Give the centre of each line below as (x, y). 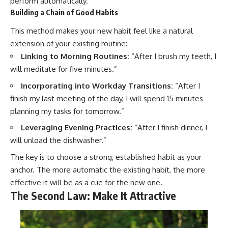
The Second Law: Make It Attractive (93, 195)
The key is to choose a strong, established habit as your (106, 157)
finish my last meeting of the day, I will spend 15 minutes (107, 98)
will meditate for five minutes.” (64, 69)
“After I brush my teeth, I (173, 56)
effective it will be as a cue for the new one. (86, 182)
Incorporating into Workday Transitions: (97, 85)
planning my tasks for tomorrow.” (67, 111)
